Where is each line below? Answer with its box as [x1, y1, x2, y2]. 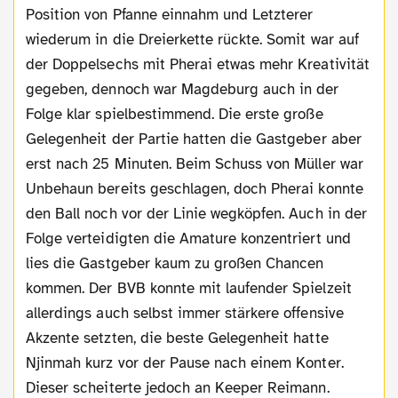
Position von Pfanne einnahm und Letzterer [26, 5, 314, 25]
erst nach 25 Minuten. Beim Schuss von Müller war [26, 155, 363, 174]
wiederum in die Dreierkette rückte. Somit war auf [26, 30, 359, 50]
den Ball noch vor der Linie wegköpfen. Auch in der [26, 204, 367, 224]
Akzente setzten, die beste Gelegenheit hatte [26, 329, 329, 348]
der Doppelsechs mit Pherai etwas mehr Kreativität [26, 55, 370, 75]
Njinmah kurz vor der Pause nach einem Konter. [26, 354, 344, 373]
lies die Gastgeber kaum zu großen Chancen [26, 254, 324, 274]
